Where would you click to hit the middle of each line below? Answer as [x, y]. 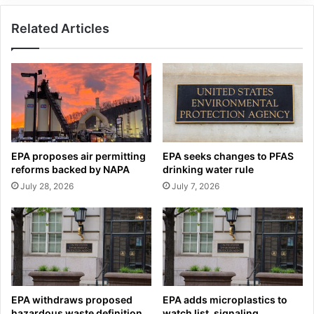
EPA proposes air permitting [78, 156]
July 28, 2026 [47, 186]
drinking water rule [208, 169]
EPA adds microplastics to [225, 300]
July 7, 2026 [196, 186]
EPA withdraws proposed [72, 300]
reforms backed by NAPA [70, 169]
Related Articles [60, 28]
